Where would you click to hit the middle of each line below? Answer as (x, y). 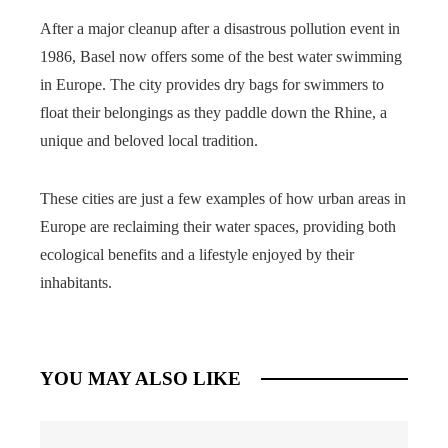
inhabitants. (76, 282)
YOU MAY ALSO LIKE (140, 378)
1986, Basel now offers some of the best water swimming (221, 56)
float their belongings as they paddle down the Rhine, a (213, 112)
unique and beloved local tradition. (149, 140)
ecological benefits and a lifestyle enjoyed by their (197, 254)
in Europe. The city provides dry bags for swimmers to (212, 84)
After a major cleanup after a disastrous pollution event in (220, 28)
